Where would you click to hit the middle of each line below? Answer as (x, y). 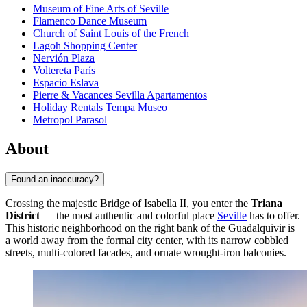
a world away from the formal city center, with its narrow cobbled (147, 240)
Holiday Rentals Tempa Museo (100, 108)
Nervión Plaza (64, 58)
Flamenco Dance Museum (90, 21)
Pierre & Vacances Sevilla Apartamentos (120, 95)
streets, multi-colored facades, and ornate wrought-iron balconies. (146, 252)
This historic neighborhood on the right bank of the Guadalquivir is (150, 228)
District (23, 215)
